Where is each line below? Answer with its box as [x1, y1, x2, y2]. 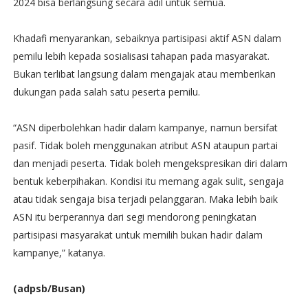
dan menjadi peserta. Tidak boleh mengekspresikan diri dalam [12, 157, 287, 170]
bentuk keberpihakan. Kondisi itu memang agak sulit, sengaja [12, 175, 284, 188]
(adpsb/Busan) [12, 282, 85, 296]
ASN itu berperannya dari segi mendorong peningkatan [12, 210, 256, 224]
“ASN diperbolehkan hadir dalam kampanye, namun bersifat [12, 121, 278, 135]
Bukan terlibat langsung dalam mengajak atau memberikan [12, 67, 276, 81]
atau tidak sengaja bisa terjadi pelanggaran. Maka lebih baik [12, 192, 278, 206]
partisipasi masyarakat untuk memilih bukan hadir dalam [12, 228, 263, 242]
